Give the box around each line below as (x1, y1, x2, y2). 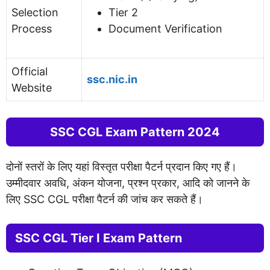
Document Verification (108, 22, 222, 35)
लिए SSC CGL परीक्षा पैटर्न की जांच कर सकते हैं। (6, 192, 203, 206)
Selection (11, 5, 58, 19)
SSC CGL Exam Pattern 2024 (50, 124, 220, 139)
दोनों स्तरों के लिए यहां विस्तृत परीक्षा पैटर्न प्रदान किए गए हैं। (6, 160, 237, 173)
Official (11, 64, 48, 78)
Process (11, 22, 52, 35)
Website (11, 81, 52, 94)
